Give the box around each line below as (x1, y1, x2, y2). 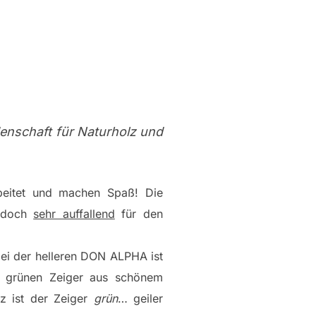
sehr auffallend (33, 207, 115, 221)
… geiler (117, 291, 164, 305)
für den (114, 207, 164, 221)
